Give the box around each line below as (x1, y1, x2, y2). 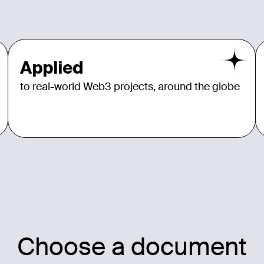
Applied (20, 58, 84, 77)
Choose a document (17, 230, 247, 263)
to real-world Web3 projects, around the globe (20, 79, 240, 94)
